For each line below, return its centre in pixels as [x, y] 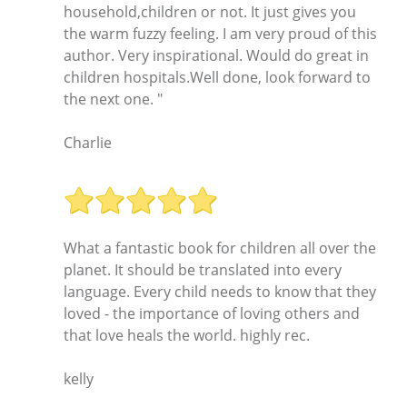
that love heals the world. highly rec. [187, 335]
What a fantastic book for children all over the [220, 248]
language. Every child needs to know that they [220, 291]
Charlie [88, 143]
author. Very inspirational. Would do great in [216, 56]
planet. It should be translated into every [203, 269]
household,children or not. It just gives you [210, 12]
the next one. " [113, 99]
